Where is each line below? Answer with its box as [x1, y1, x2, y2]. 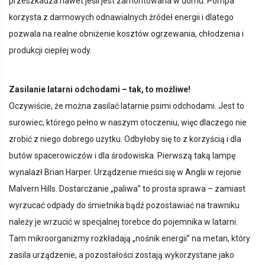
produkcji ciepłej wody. [9, 46, 92, 55]
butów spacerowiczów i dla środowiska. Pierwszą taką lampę [9, 151, 235, 160]
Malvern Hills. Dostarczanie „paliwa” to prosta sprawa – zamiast [9, 184, 245, 193]
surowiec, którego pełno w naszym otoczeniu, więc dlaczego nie [9, 118, 247, 127]
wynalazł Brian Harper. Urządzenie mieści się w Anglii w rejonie [9, 167, 241, 177]
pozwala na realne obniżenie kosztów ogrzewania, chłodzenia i [9, 29, 244, 38]
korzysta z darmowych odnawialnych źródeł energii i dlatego [9, 12, 234, 22]
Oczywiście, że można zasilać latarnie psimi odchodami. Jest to [9, 101, 244, 111]
